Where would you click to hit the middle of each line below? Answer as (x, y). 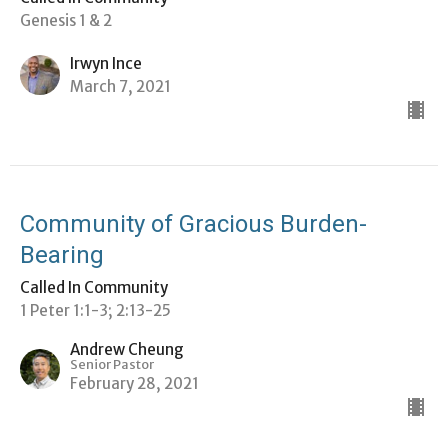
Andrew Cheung (127, 350)
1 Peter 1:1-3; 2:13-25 (95, 311)
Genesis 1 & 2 (66, 21)
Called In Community (94, 288)
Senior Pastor (112, 365)
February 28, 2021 (134, 384)
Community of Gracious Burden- (193, 224)
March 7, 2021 (120, 87)
